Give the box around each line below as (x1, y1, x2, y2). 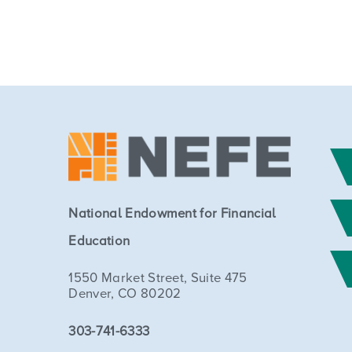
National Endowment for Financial (68, 207, 277, 221)
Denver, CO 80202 (68, 287, 181, 301)
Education (68, 234, 130, 248)
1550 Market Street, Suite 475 (68, 271, 247, 285)
